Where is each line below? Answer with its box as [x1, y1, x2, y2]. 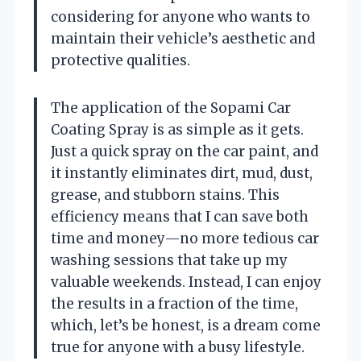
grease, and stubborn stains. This [51, 185, 280, 204]
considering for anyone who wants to [51, 7, 310, 26]
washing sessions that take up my [51, 251, 288, 269]
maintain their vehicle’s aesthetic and [51, 29, 315, 48]
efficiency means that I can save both [51, 207, 309, 226]
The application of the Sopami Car [51, 98, 291, 117]
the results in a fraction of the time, [51, 294, 298, 313]
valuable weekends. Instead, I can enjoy [51, 272, 322, 291]
